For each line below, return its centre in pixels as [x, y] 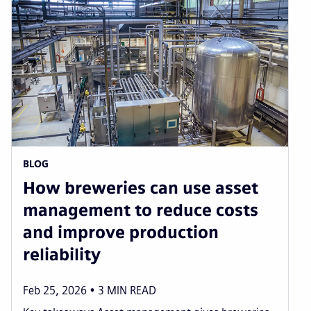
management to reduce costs [141, 210]
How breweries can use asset [141, 187]
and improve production [121, 232]
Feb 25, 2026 [55, 290]
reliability [62, 254]
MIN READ [132, 290]
